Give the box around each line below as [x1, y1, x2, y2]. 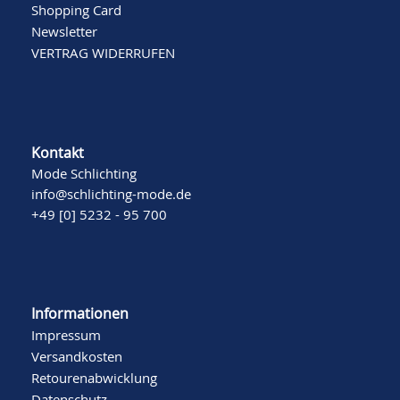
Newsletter [31, 22, 97, 41]
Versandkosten [31, 347, 122, 366]
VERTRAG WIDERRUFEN [31, 44, 175, 62]
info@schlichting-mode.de [31, 185, 191, 204]
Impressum [31, 326, 101, 345]
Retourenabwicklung [31, 369, 157, 387]
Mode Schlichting [31, 164, 137, 183]
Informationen [31, 304, 129, 324]
